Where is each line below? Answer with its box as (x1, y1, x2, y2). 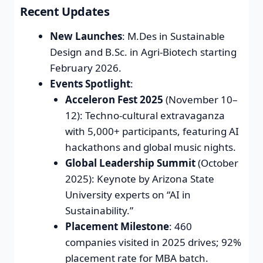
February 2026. (50, 60, 122, 75)
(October (195, 156, 238, 170)
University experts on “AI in (65, 187, 191, 201)
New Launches (50, 29, 122, 43)
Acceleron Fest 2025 (65, 92, 163, 106)
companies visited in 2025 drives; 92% (65, 235, 241, 249)
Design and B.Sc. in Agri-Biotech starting (50, 45, 237, 59)
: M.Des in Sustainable (122, 29, 225, 43)
